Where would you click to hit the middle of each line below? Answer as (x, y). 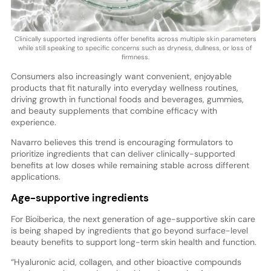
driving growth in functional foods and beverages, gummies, (127, 99)
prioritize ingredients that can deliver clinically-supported (123, 153)
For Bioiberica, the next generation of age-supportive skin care (133, 219)
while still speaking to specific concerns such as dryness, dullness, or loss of (135, 47)
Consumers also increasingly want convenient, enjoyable (121, 76)
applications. (35, 176)
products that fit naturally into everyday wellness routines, (124, 87)
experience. (33, 122)
